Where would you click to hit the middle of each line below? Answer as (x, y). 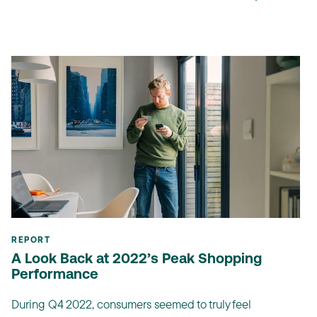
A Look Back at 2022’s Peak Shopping (137, 260)
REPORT (31, 241)
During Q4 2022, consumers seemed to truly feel (131, 304)
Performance (55, 276)
